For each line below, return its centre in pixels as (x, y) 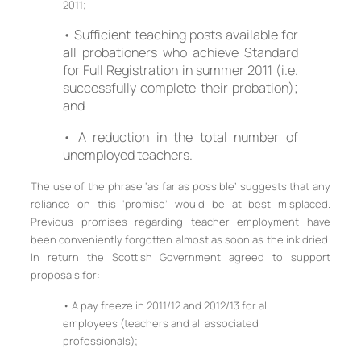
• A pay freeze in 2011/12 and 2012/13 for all (166, 306)
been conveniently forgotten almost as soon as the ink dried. (180, 239)
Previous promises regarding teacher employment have (180, 221)
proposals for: (65, 274)
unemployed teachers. (128, 154)
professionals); (100, 341)
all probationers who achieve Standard (180, 53)
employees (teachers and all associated (161, 324)
